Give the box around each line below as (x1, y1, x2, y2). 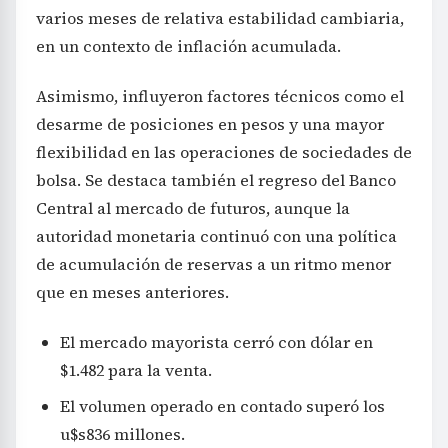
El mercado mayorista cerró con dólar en (60, 331, 373, 354)
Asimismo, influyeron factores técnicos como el (36, 85, 404, 108)
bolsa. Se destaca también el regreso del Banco (36, 169, 396, 192)
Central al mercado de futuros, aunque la (36, 197, 350, 220)
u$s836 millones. (60, 423, 185, 446)
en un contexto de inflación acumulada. (36, 35, 341, 58)
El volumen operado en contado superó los (60, 395, 385, 418)
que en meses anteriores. (36, 281, 229, 304)
